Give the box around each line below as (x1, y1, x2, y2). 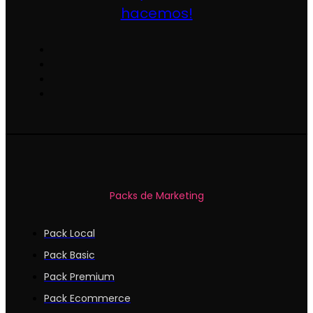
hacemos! (120, 3, 193, 24)
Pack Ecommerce (44, 291, 131, 305)
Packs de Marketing (109, 189, 204, 203)
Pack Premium (44, 269, 115, 284)
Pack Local (44, 226, 95, 240)
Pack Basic (44, 247, 95, 262)
